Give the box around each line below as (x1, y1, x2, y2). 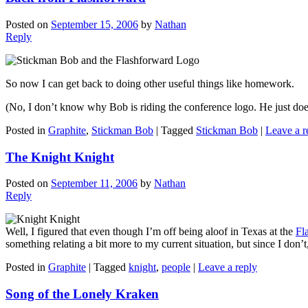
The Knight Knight (5, 149, 114, 164)
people (162, 261, 190, 274)
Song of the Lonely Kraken (5, 287, 159, 302)
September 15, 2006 (51, 18, 138, 30)
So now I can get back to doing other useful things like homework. (5, 77, 294, 89)
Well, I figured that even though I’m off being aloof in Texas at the (5, 225, 296, 238)
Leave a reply (198, 261, 257, 274)
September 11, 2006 (51, 177, 137, 190)
